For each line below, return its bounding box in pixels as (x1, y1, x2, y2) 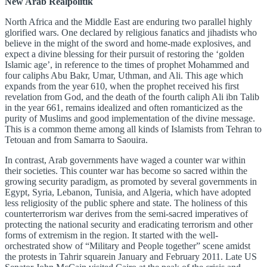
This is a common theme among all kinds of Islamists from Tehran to (5, 124, 262, 135)
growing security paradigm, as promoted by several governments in (5, 176, 257, 187)
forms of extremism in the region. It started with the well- (5, 230, 218, 241)
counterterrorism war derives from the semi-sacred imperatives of (5, 209, 248, 219)
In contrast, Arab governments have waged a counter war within (5, 155, 246, 166)
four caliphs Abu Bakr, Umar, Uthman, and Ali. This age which (5, 70, 243, 81)
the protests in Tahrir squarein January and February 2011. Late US (5, 252, 257, 262)
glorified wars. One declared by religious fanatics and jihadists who (5, 27, 257, 38)
